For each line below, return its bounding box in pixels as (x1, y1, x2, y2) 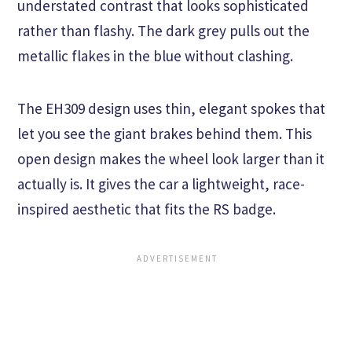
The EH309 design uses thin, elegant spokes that (17, 99, 325, 119)
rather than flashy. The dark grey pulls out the (17, 21, 310, 41)
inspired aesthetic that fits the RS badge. (17, 200, 276, 219)
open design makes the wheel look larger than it (17, 149, 324, 169)
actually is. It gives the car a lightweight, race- (17, 174, 305, 194)
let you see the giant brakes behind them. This (17, 124, 312, 144)
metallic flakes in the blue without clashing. (17, 46, 293, 66)
